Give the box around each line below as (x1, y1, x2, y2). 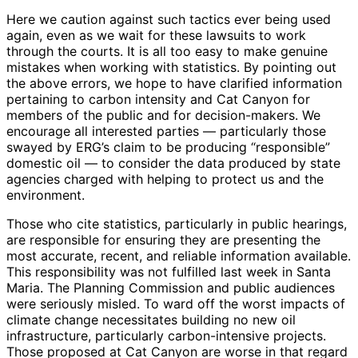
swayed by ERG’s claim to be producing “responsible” (6, 139, 330, 156)
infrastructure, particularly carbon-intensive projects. (6, 328, 326, 344)
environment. (6, 187, 85, 204)
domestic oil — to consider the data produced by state (6, 155, 340, 172)
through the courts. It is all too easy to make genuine (6, 43, 328, 60)
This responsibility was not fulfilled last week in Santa (6, 264, 331, 280)
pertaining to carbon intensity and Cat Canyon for (6, 91, 310, 108)
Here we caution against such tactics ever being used (6, 11, 331, 28)
